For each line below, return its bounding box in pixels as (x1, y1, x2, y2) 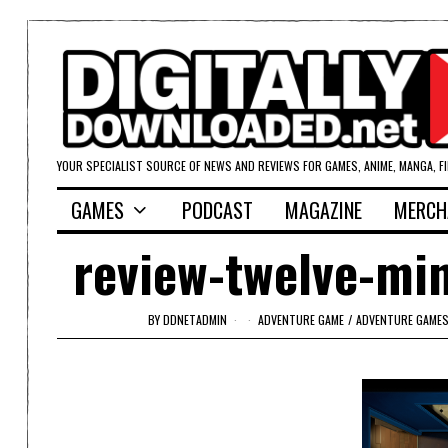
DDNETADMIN (163, 310, 227, 328)
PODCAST (182, 195, 253, 226)
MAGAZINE (285, 195, 362, 226)
